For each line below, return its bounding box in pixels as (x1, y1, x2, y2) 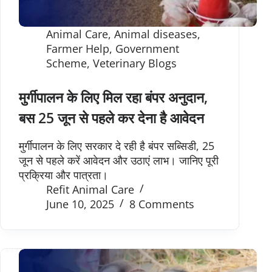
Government (115, 41, 179, 56)
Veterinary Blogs (93, 55, 177, 70)
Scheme (46, 55, 87, 70)
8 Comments (129, 196, 194, 211)
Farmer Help (46, 41, 109, 56)
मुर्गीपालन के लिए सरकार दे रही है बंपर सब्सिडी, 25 (19, 138, 214, 153)
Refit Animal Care (46, 182, 134, 197)
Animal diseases (114, 26, 197, 41)
